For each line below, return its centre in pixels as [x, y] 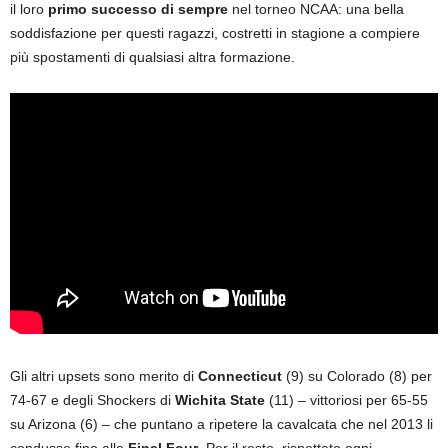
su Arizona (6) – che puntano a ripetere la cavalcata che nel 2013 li [221, 424]
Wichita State [220, 400]
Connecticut [240, 376]
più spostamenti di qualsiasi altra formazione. [152, 56]
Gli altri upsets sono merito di [104, 376]
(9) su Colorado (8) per [357, 376]
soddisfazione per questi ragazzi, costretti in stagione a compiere [215, 32]
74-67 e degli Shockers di [92, 400]
